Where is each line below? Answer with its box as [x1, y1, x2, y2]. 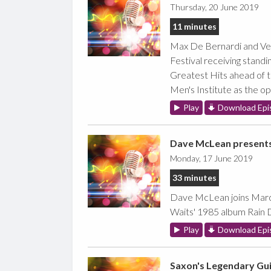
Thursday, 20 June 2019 [169, 1, 259, 12]
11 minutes [172, 21, 217, 31]
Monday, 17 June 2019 [169, 152, 253, 163]
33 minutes [172, 172, 217, 183]
